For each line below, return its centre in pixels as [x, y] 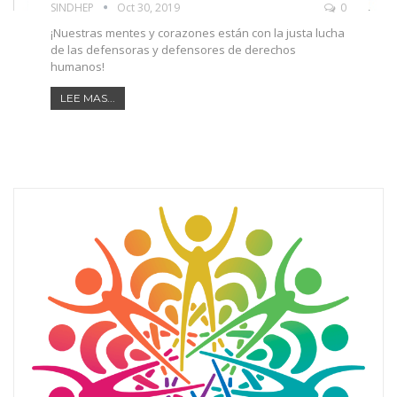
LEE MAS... [87, 97]
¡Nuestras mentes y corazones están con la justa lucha [197, 32]
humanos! [77, 66]
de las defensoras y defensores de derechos [173, 49]
